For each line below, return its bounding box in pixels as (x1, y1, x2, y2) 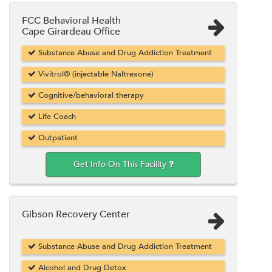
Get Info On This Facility (73, 158, 169, 170)
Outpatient (36, 132, 78, 143)
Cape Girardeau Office (22, 24, 120, 38)
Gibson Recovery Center (22, 207, 130, 221)
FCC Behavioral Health (22, 13, 121, 27)
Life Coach (36, 110, 76, 122)
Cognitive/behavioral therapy (36, 89, 144, 101)
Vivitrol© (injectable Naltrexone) (36, 68, 154, 80)
